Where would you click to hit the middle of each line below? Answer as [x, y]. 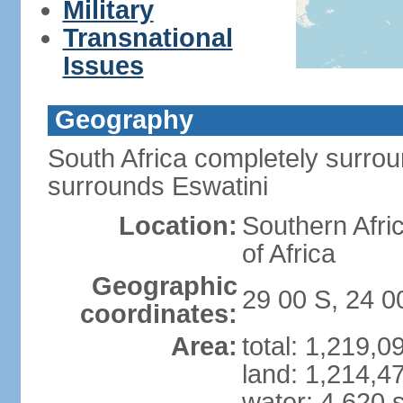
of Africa [288, 254]
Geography [124, 120]
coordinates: [158, 314]
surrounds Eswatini [157, 186]
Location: [178, 226]
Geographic [164, 286]
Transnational [148, 38]
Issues [103, 66]
